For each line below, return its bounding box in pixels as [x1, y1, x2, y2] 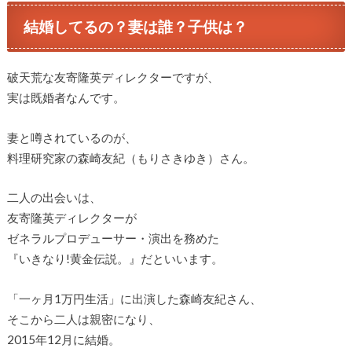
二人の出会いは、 [6, 190, 101, 205]
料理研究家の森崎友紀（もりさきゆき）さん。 [6, 150, 255, 165]
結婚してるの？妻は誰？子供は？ [24, 16, 248, 35]
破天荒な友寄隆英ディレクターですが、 [6, 70, 219, 85]
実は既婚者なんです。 [6, 90, 125, 105]
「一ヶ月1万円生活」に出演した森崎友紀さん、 [6, 291, 262, 306]
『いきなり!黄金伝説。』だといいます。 [6, 251, 223, 266]
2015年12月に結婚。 [6, 332, 120, 346]
